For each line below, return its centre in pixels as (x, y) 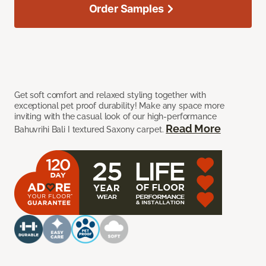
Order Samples (126, 9)
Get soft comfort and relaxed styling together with (110, 95)
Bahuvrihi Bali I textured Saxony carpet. (90, 130)
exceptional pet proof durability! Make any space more (119, 106)
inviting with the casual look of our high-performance (115, 117)
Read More (193, 129)
